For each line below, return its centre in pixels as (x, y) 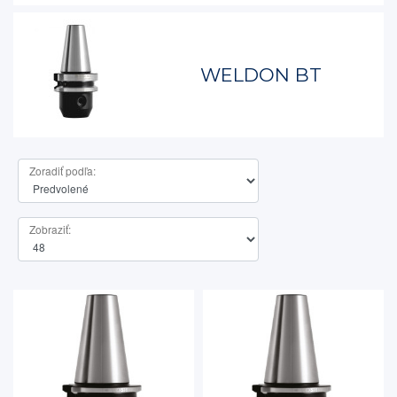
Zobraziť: (50, 229)
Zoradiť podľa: (62, 171)
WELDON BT (261, 75)
